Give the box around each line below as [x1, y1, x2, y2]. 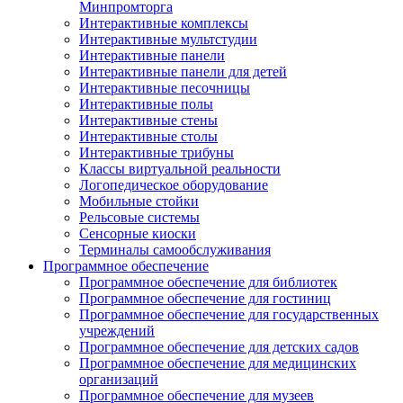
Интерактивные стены [79, 112, 218, 128]
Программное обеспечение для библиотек [79, 274, 337, 290]
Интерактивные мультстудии [79, 31, 257, 47]
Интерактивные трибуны [79, 145, 234, 160]
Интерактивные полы [79, 96, 213, 112]
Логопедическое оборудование [79, 177, 268, 193]
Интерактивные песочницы [79, 80, 250, 95]
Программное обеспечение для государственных [79, 307, 379, 322]
